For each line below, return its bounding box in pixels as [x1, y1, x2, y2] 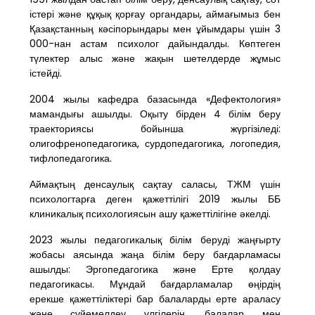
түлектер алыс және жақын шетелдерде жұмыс [30, 51, 281, 65]
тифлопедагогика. [30, 151, 112, 165]
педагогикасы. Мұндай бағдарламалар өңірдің [30, 277, 281, 291]
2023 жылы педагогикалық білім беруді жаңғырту [30, 233, 281, 247]
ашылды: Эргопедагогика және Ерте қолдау [30, 262, 281, 276]
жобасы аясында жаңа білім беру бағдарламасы [30, 247, 281, 262]
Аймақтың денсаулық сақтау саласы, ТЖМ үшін [30, 177, 281, 191]
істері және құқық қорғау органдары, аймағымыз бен [30, 7, 281, 21]
